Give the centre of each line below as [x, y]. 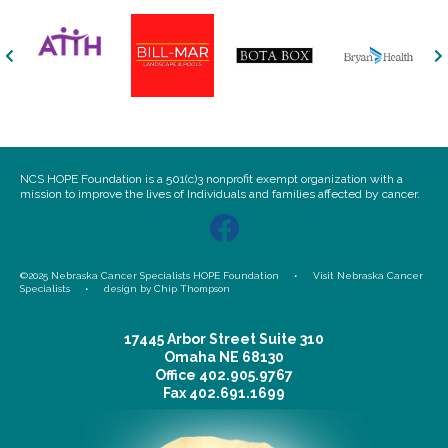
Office [177, 375]
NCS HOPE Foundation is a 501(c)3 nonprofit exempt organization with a [211, 179]
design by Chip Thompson [167, 289]
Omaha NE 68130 [224, 357]
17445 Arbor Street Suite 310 [224, 339]
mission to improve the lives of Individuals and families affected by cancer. [220, 194]
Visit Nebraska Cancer [368, 276]
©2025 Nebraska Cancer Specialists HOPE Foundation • [166, 276]
